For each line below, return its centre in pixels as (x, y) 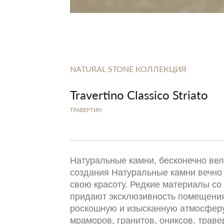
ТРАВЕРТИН (86, 110)
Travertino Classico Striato (139, 94)
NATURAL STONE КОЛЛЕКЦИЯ (128, 69)
